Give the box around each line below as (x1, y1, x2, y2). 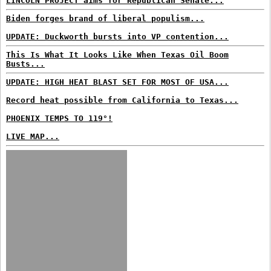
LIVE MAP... (6, 132, 59, 141)
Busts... (6, 59, 45, 68)
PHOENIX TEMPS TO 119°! (6, 114, 113, 123)
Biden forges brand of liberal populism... (6, 14, 204, 23)
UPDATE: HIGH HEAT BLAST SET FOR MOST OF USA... (6, 77, 229, 87)
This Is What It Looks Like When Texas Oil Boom (6, 50, 229, 59)
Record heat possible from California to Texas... (6, 96, 238, 105)
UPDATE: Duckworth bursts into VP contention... (6, 32, 229, 41)
